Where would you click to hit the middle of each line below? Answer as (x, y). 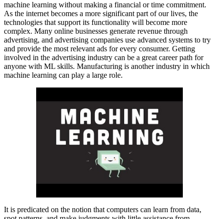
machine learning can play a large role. (63, 75)
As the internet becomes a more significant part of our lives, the (101, 14)
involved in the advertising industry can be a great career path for (104, 58)
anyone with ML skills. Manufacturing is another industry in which (107, 66)
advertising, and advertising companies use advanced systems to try (107, 40)
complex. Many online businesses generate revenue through (96, 31)
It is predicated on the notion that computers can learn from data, (103, 210)
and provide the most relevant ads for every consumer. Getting (99, 49)
